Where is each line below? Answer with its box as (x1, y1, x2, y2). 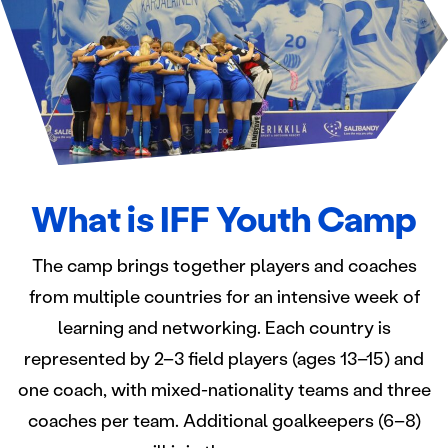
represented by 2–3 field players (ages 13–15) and (24, 348, 424, 371)
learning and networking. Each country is (57, 317, 391, 340)
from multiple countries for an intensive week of (28, 286, 420, 309)
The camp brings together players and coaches (31, 255, 417, 278)
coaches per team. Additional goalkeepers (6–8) (27, 410, 421, 433)
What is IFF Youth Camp (31, 198, 417, 242)
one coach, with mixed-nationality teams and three (17, 379, 431, 402)
